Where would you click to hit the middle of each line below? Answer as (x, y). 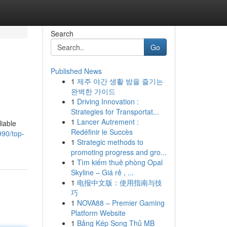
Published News (76, 71)
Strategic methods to (110, 142)
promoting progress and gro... (119, 152)
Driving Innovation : (108, 101)
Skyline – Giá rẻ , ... (102, 172)
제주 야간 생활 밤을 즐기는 (120, 81)
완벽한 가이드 (93, 91)
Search (62, 33)
